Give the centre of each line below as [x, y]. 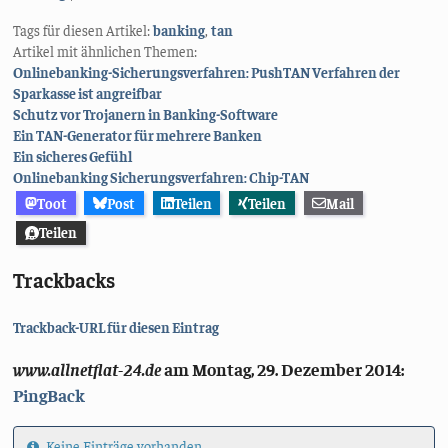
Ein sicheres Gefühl [73, 156]
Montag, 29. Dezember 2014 [297, 369]
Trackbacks [64, 280]
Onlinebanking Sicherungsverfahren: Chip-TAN [161, 177]
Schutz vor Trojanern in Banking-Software [146, 114]
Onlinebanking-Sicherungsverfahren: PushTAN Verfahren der [207, 72]
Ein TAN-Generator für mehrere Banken [138, 135]
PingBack [49, 395]
